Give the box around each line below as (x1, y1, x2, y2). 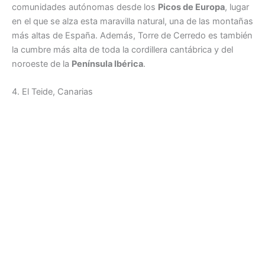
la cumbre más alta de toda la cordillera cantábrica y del (12, 44, 233, 55)
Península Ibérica (72, 58, 143, 69)
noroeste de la (12, 58, 72, 69)
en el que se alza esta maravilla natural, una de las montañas (12, 15, 253, 27)
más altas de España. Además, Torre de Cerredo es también (12, 30, 253, 41)
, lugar (225, 1, 249, 12)
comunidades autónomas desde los (12, 1, 158, 12)
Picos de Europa (158, 1, 225, 12)
